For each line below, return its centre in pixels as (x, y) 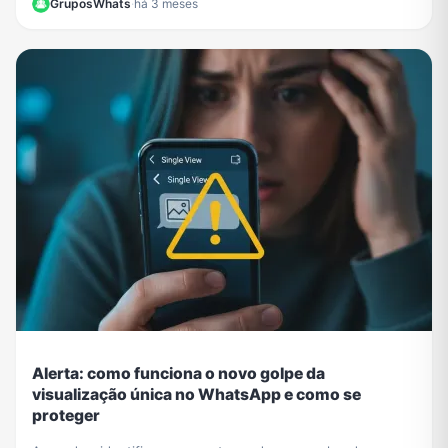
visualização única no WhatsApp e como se (196, 394)
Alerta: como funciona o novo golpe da (178, 373)
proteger (66, 415)
